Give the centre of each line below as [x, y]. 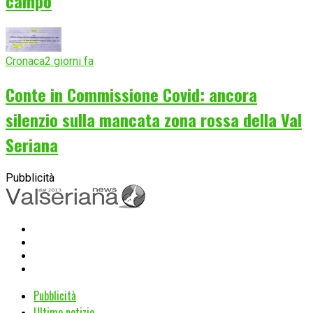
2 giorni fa [69, 61]
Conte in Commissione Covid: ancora [131, 94]
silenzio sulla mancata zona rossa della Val [154, 119]
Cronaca [25, 61]
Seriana [32, 144]
